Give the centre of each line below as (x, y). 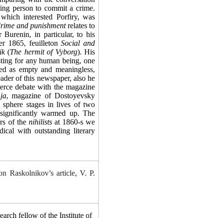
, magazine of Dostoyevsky (51, 96)
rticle (67, 173)
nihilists (40, 122)
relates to (80, 26)
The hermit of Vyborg (44, 52)
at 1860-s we (73, 122)
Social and (78, 43)
